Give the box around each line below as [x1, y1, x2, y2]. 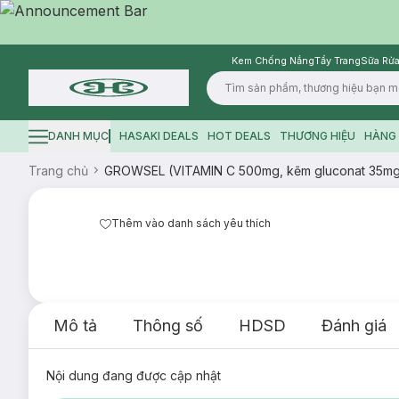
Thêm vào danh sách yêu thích [111, 216, 271, 230]
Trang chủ [28, 162, 88, 178]
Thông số [133, 316, 203, 335]
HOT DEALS [207, 129, 271, 142]
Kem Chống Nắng [232, 54, 314, 67]
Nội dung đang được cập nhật [46, 368, 221, 383]
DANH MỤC [48, 129, 109, 142]
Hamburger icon [28, 134, 113, 149]
